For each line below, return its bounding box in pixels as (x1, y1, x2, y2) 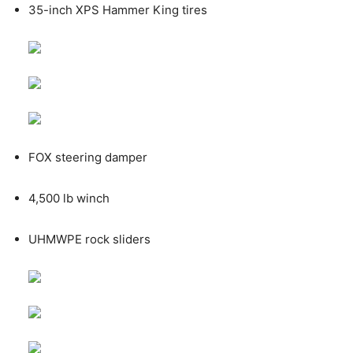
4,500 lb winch (28, 190, 110, 206)
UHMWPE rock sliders (28, 231, 150, 247)
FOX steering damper (28, 149, 147, 165)
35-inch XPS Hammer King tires (28, 2, 207, 17)
